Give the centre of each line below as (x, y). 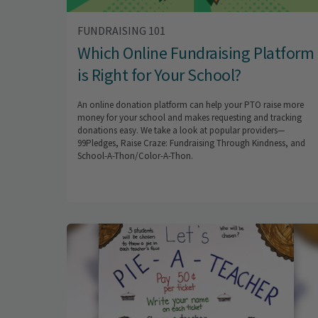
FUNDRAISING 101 (121, 31)
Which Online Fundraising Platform (196, 53)
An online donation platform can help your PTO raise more (191, 105)
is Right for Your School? (160, 75)
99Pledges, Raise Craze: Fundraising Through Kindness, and (191, 143)
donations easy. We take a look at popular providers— (181, 131)
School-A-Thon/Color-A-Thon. (135, 156)
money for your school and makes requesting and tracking (190, 118)
